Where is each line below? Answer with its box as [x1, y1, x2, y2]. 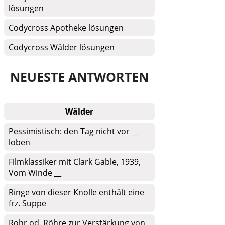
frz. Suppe [9, 198, 46, 209]
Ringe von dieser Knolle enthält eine [9, 187, 144, 198]
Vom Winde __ [9, 167, 61, 178]
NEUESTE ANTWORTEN [10, 68, 149, 85]
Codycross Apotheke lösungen [9, 22, 124, 33]
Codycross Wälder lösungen [9, 42, 115, 53]
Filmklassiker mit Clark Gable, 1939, [9, 156, 141, 167]
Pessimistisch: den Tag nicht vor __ [9, 126, 139, 137]
